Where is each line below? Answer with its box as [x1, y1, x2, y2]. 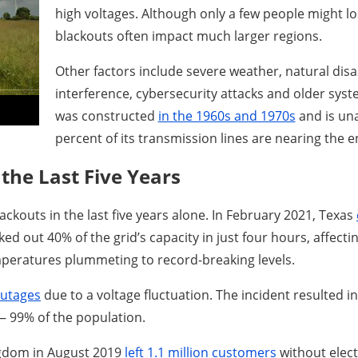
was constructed [54, 106, 158, 125]
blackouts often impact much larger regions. [54, 26, 322, 45]
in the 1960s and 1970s [157, 106, 296, 125]
